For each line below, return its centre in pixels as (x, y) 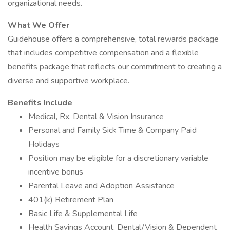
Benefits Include (40, 103)
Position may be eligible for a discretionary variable (118, 158)
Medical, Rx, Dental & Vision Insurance (96, 117)
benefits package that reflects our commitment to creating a (115, 67)
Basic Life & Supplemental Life (83, 214)
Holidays (44, 144)
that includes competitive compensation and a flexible (103, 53)
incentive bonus (56, 172)
